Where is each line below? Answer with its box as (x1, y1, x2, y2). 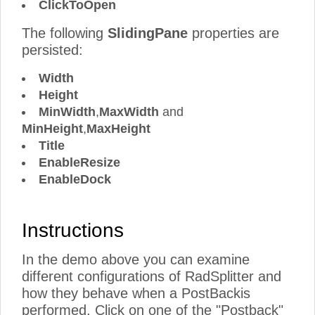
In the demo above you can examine (22, 252, 250, 267)
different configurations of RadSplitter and (22, 269, 281, 284)
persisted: (22, 42, 83, 58)
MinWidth (39, 105, 96, 119)
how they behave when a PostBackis (22, 285, 250, 301)
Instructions (22, 219, 124, 241)
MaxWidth (99, 105, 159, 119)
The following (22, 25, 108, 41)
